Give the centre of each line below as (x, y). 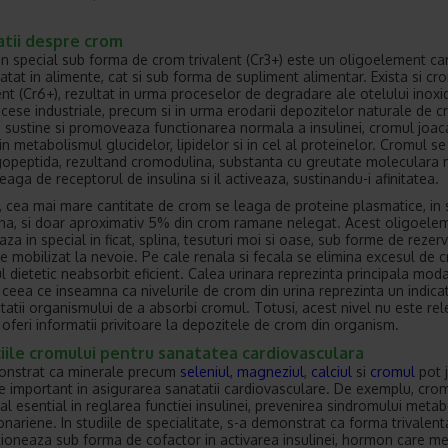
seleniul (205, 371)
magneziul (270, 371)
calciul (331, 371)
